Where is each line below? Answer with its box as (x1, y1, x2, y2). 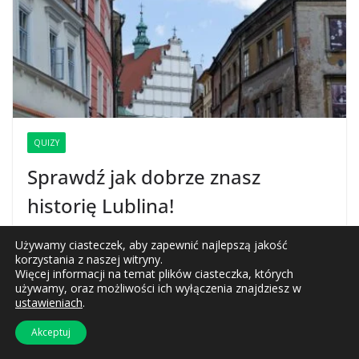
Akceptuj (31, 325, 71, 339)
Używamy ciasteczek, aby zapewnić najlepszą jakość (15, 237, 288, 252)
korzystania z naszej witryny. (15, 252, 163, 267)
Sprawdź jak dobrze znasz (27, 163, 260, 191)
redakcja (79, 231, 118, 245)
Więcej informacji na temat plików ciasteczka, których (15, 266, 293, 281)
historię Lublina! (27, 192, 174, 220)
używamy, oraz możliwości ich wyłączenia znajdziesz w (15, 280, 301, 296)
